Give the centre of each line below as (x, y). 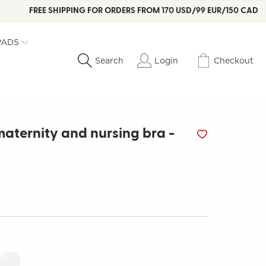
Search (110, 61)
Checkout (234, 60)
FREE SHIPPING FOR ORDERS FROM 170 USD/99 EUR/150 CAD (143, 11)
